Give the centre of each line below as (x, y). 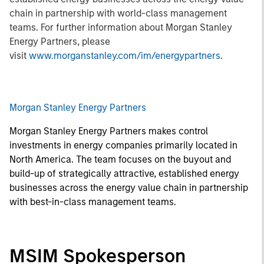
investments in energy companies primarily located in (123, 145)
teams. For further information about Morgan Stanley (121, 27)
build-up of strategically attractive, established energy (124, 174)
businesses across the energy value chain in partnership (129, 188)
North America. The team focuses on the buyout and (120, 159)
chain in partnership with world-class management (118, 13)
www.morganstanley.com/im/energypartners (125, 56)
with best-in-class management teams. (93, 202)
